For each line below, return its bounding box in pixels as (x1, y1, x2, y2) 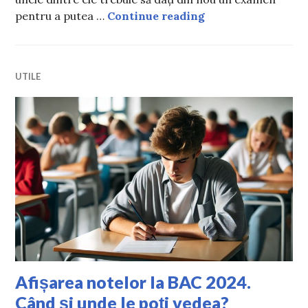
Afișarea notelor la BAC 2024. (15, 271, 252, 292)
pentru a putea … (15, 9, 108, 23)
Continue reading (107, 9, 206, 23)
